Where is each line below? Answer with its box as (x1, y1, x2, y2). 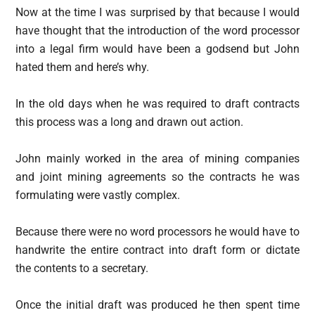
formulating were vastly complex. (15, 188, 181, 202)
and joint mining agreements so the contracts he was (15, 169, 300, 184)
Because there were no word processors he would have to (15, 224, 300, 238)
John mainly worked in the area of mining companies (15, 151, 300, 165)
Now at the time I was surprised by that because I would (15, 5, 300, 19)
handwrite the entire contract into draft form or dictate (15, 243, 300, 257)
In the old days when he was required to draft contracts (15, 96, 300, 110)
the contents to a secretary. (15, 261, 149, 275)
